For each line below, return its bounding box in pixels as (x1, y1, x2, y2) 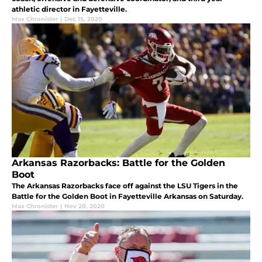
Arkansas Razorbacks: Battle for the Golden (12, 157, 225, 168)
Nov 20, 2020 (64, 202, 105, 210)
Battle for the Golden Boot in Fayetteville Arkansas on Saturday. (12, 191, 243, 201)
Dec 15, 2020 (64, 15, 102, 23)
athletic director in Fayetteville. (12, 4, 127, 13)
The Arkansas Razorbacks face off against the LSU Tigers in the (12, 181, 238, 190)
